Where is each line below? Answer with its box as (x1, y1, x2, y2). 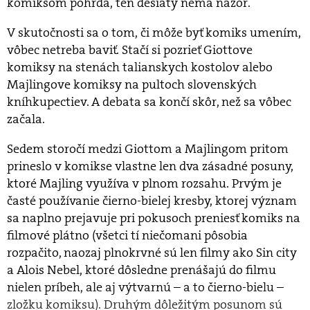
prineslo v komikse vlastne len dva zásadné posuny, (7, 158, 293, 175)
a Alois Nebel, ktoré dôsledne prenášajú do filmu (7, 262, 276, 279)
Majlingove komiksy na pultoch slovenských (7, 76, 257, 93)
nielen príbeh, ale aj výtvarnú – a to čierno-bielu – (7, 279, 284, 296)
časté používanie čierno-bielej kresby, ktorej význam (7, 192, 297, 210)
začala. (7, 111, 45, 128)
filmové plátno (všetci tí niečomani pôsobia (7, 227, 248, 244)
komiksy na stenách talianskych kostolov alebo (7, 59, 273, 76)
